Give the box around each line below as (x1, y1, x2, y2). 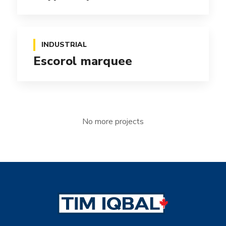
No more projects (82, 116, 144, 128)
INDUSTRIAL (41, 40, 87, 50)
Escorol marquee (33, 53, 133, 70)
